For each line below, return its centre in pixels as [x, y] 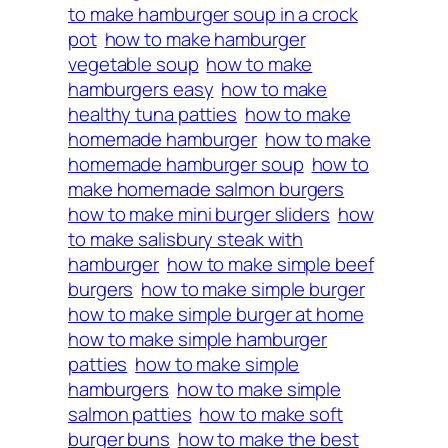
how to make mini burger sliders [199, 214]
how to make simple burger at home [216, 314]
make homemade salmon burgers [206, 189]
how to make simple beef [270, 264]
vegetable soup [133, 64]
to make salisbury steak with [186, 239]
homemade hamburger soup [186, 164]
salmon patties [130, 414]
